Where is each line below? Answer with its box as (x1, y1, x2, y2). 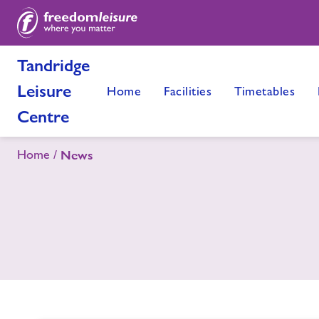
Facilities (164, 83, 211, 98)
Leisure (17, 80, 71, 101)
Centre (17, 106, 69, 127)
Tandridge (17, 55, 90, 75)
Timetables (234, 83, 295, 98)
